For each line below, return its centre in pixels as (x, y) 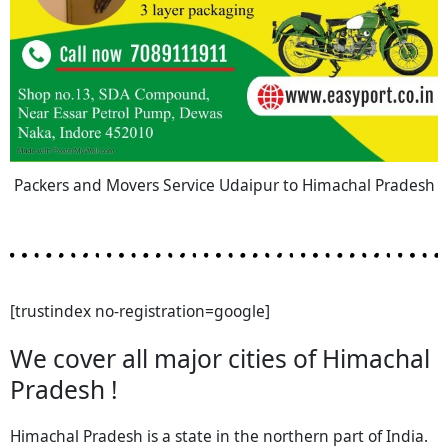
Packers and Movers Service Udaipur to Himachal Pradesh (224, 185)
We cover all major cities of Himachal (220, 358)
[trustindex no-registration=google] (140, 310)
